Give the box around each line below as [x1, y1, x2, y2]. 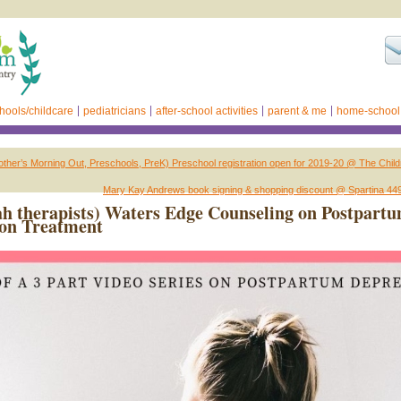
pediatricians [83, 105, 146, 117]
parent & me [268, 105, 327, 117]
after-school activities [156, 105, 258, 117]
